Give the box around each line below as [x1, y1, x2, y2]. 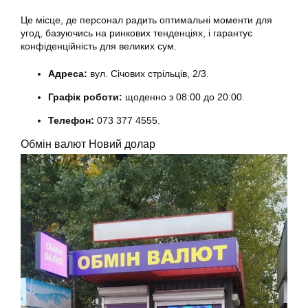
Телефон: [48, 114, 94, 126]
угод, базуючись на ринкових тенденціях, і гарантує [21, 27, 252, 38]
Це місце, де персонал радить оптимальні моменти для [21, 14, 272, 25]
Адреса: [48, 67, 87, 79]
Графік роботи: [48, 91, 122, 102]
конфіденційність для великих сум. [21, 40, 177, 52]
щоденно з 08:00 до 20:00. [122, 91, 245, 102]
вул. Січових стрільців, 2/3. [87, 67, 212, 79]
